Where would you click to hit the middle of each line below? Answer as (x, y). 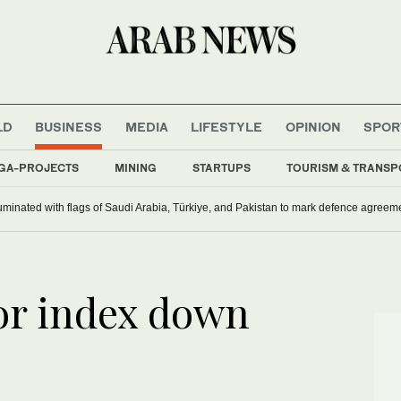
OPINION (313, 126)
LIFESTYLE (227, 126)
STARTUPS (222, 167)
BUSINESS (69, 126)
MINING (136, 167)
